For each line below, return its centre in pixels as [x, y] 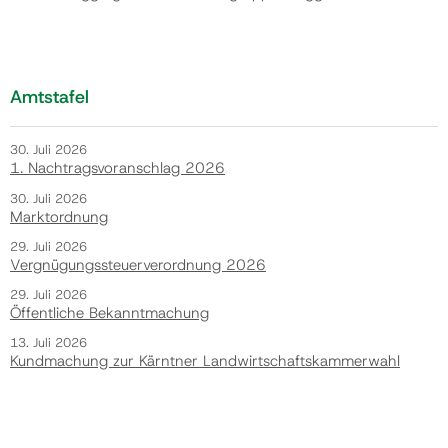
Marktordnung [59, 216]
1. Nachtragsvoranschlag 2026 [117, 168]
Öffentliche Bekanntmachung [109, 313]
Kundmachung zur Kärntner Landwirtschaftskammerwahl [205, 361]
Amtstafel [49, 97]
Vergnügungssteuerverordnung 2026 [138, 264]
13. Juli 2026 [48, 343]
